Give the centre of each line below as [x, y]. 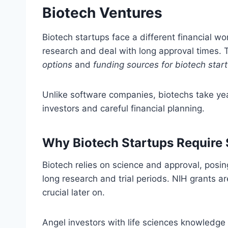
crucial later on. [74, 193]
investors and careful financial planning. [123, 109]
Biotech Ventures [102, 13]
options [57, 65]
